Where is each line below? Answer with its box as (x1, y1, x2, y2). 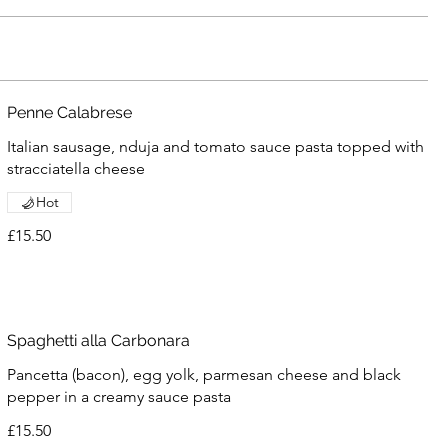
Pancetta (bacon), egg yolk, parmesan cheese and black (6, 365, 401, 385)
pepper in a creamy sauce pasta (6, 387, 231, 407)
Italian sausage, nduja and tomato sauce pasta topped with (6, 137, 424, 156)
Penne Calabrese (6, 103, 132, 122)
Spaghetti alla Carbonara (6, 331, 190, 351)
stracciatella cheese (6, 159, 145, 178)
